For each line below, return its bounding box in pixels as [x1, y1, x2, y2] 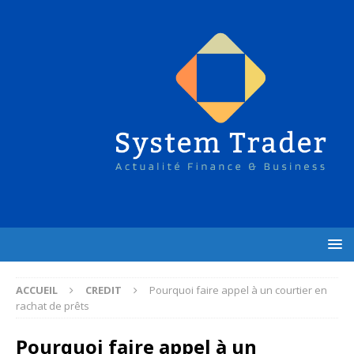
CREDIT [85, 282, 122, 297]
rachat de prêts [16, 298, 89, 313]
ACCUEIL [16, 282, 58, 297]
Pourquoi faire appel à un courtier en [149, 282, 327, 297]
